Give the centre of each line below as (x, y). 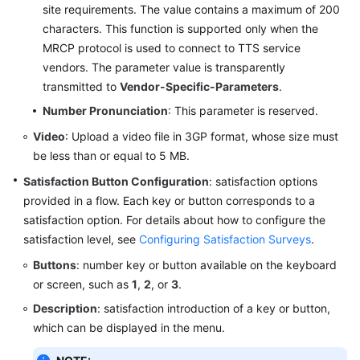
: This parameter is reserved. (243, 111)
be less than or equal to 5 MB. (111, 156)
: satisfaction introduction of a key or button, (214, 309)
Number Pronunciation (105, 111)
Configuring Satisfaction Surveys (225, 239)
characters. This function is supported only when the (180, 29)
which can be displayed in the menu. (129, 328)
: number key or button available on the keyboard (207, 265)
